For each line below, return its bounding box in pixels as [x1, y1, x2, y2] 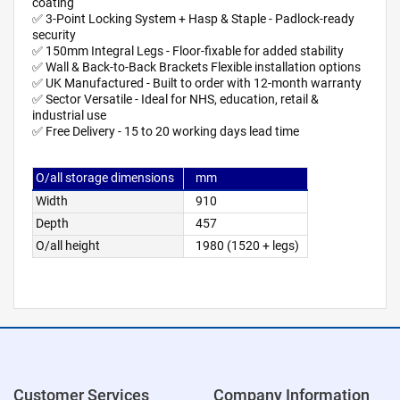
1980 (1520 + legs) [195, 238, 304, 254]
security [32, 28, 76, 44]
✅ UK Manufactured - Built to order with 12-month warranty [32, 76, 362, 92]
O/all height [36, 238, 106, 254]
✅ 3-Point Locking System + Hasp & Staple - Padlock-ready [32, 12, 354, 28]
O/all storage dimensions [36, 171, 180, 187]
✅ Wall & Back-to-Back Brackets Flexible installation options [32, 60, 361, 76]
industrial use [32, 108, 106, 124]
